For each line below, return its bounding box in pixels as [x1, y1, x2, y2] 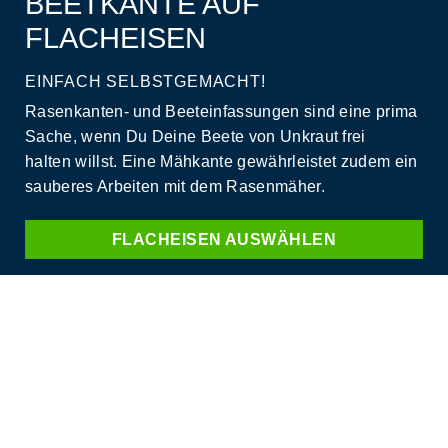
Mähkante [160, 153, 233, 171]
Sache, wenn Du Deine [25, 128, 201, 146]
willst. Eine [70, 153, 161, 171]
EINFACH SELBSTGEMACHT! [25, 73, 266, 91]
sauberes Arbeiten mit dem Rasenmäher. [25, 178, 330, 196]
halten [25, 153, 71, 171]
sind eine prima [299, 103, 418, 121]
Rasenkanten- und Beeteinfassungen [25, 103, 300, 121]
